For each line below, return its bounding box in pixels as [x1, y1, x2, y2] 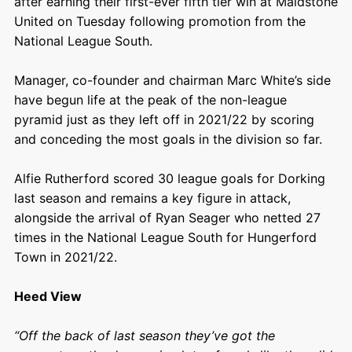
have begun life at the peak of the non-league [13, 91, 287, 108]
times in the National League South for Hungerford [13, 229, 317, 245]
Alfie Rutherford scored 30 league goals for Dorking [13, 170, 325, 186]
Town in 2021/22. [13, 248, 117, 265]
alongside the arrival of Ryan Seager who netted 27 [13, 209, 321, 225]
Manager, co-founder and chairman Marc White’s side [13, 71, 331, 88]
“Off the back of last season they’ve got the [13, 327, 275, 343]
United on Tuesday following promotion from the [13, 13, 306, 29]
